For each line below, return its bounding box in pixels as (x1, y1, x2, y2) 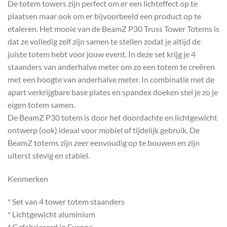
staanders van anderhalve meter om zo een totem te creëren (8, 61, 215, 71)
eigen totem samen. (8, 99, 75, 109)
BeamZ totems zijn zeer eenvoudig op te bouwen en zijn (8, 137, 200, 147)
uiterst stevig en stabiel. (8, 150, 90, 160)
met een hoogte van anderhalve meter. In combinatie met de (8, 74, 214, 84)
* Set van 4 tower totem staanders (8, 197, 125, 207)
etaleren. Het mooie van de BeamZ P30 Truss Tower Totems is (8, 23, 219, 33)
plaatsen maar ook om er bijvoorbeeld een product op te (8, 11, 201, 21)
